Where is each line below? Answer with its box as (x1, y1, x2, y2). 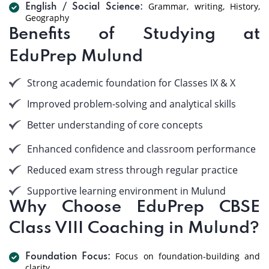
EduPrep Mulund (9, 48, 143, 65)
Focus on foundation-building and (110, 250, 261, 262)
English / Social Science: (25, 2, 143, 12)
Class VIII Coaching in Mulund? (9, 220, 259, 237)
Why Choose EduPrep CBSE (9, 199, 260, 216)
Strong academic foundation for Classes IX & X (27, 76, 235, 89)
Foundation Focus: (25, 252, 111, 262)
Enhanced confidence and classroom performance (27, 142, 256, 156)
